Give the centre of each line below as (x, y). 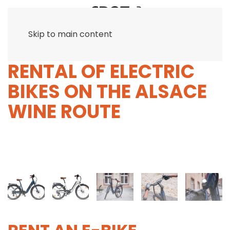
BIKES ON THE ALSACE (107, 92)
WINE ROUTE (64, 112)
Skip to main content (70, 34)
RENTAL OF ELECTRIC (101, 72)
